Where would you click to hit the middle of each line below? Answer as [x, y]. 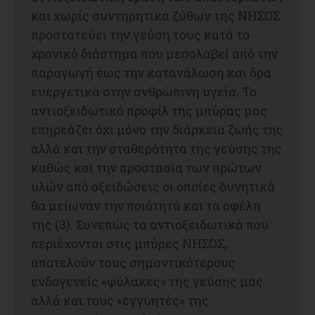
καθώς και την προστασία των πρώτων [146, 167]
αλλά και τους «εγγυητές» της [120, 300]
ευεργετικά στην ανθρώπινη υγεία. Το [144, 91]
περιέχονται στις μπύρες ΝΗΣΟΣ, [129, 243]
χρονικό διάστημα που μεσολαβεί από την [154, 53]
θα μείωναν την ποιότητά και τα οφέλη [146, 205]
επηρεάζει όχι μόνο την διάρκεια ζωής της [157, 129]
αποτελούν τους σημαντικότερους [133, 262]
